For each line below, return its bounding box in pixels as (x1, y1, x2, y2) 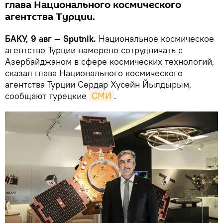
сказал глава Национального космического (5, 67, 183, 79)
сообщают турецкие (5, 90, 89, 102)
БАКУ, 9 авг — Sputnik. (5, 32, 96, 44)
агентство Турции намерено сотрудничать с (5, 44, 183, 56)
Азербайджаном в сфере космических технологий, (5, 55, 215, 67)
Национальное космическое (96, 32, 214, 44)
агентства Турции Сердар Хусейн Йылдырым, (5, 78, 192, 90)
